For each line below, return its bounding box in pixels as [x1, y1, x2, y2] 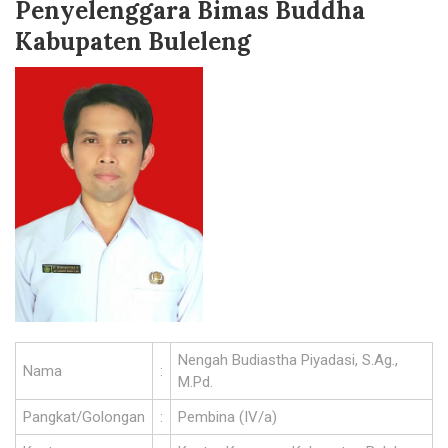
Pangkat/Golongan [22, 408, 145, 426]
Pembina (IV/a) [177, 408, 277, 426]
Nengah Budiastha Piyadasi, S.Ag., [177, 351, 398, 369]
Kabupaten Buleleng [15, 26, 251, 57]
